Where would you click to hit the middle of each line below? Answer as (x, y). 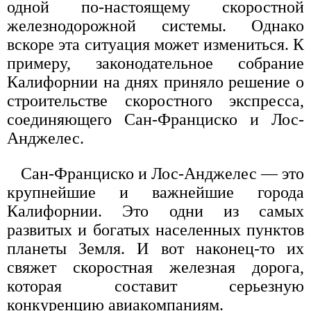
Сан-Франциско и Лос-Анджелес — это (162, 174)
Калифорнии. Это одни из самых (155, 211)
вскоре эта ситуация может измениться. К (155, 45)
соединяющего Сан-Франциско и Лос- (155, 120)
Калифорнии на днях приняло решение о (155, 82)
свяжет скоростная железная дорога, (155, 268)
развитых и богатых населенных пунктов (155, 230)
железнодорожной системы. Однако (155, 26)
